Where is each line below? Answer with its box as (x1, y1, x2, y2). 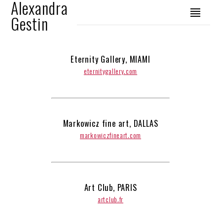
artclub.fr (98, 194, 123, 204)
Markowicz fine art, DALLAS (63, 117, 158, 129)
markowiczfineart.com (80, 130, 141, 140)
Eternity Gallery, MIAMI (71, 53, 150, 65)
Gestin (11, 12, 49, 35)
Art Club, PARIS (84, 181, 137, 193)
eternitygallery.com (83, 66, 138, 76)
